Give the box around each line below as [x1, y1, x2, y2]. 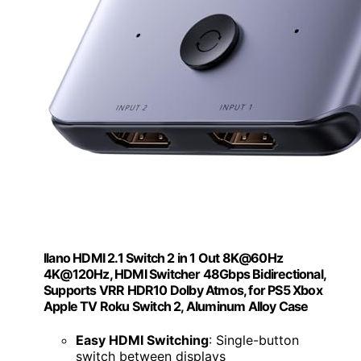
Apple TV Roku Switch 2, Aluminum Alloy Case [44, 298, 309, 315]
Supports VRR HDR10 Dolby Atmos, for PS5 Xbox [44, 282, 322, 299]
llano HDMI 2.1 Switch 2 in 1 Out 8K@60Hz [44, 250, 283, 267]
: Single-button [209, 331, 299, 348]
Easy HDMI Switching [76, 331, 209, 348]
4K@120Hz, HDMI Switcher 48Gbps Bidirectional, [44, 266, 326, 283]
